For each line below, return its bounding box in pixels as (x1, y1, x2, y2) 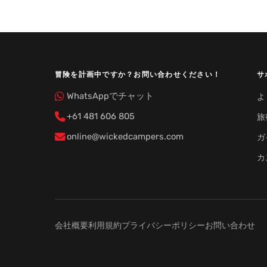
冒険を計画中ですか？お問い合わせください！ (55, 70, 221, 79)
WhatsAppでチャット (67, 91, 154, 101)
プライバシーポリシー (122, 220, 205, 231)
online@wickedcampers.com (67, 131, 184, 142)
